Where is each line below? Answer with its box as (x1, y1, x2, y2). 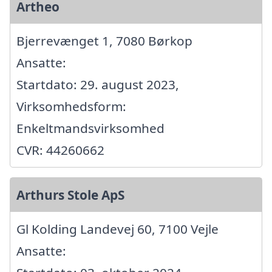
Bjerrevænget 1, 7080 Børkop (16, 32, 192, 49)
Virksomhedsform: (16, 97, 126, 115)
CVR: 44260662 (16, 141, 104, 158)
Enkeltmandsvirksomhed (16, 119, 165, 137)
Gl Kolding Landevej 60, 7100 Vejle (16, 220, 219, 237)
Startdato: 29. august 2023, (16, 75, 179, 93)
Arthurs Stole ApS (16, 186, 124, 203)
